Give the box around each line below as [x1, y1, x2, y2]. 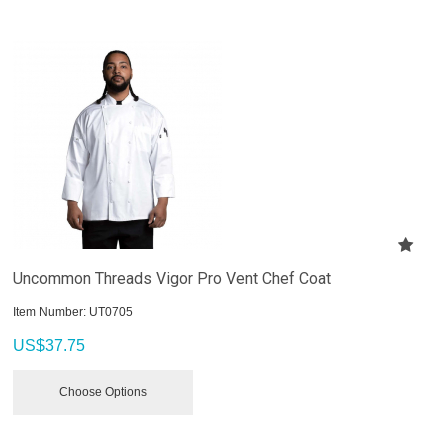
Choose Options [59, 384, 148, 399]
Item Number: [13, 304, 87, 319]
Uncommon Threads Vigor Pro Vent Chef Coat [13, 268, 332, 288]
